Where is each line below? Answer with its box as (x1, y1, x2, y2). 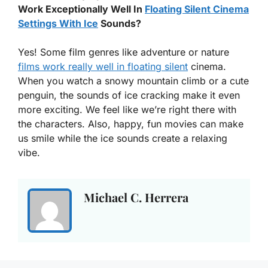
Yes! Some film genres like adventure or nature (18, 45, 229, 58)
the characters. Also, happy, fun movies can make (18, 117, 243, 130)
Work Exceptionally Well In (18, 2, 145, 15)
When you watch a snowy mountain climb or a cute (18, 74, 249, 87)
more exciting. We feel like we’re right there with (18, 103, 236, 115)
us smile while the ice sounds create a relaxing (18, 132, 227, 144)
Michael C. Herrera (84, 188, 188, 205)
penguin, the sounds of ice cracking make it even (18, 89, 240, 101)
